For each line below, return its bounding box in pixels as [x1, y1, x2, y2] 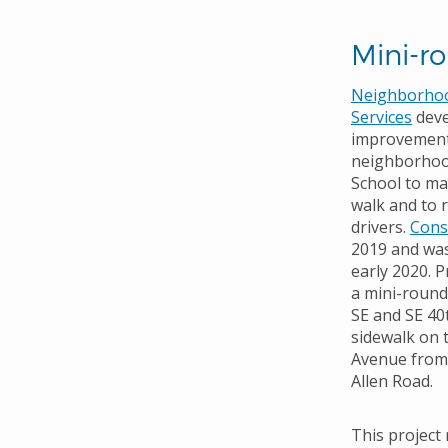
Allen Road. [351, 370, 437, 393]
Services [351, 106, 412, 129]
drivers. [351, 216, 410, 239]
